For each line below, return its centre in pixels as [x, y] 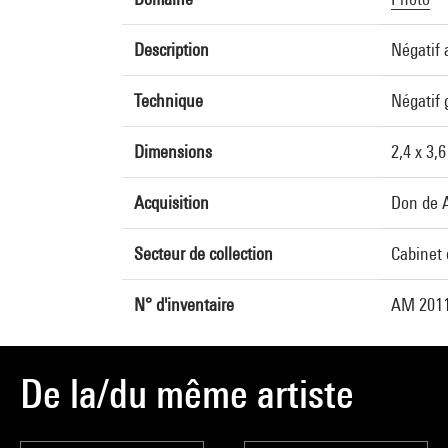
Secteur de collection [203, 253]
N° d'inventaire [184, 304]
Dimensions [173, 151]
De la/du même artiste [187, 393]
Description [171, 49]
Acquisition [171, 202]
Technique [168, 100]
